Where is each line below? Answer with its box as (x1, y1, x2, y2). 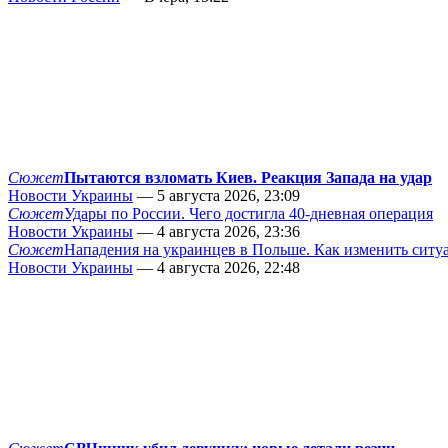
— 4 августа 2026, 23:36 (133, 223, 300, 241)
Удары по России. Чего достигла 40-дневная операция (64, 205, 433, 223)
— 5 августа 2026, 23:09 (133, 187, 300, 205)
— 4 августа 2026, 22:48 (133, 259, 300, 277)
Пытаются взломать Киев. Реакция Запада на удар (64, 169, 432, 187)
